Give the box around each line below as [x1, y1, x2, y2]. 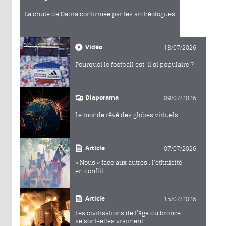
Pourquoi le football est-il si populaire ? [75, 60, 194, 68]
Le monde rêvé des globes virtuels [75, 110, 178, 119]
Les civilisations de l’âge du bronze [75, 209, 181, 217]
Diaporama [85, 93, 119, 102]
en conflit [75, 166, 103, 175]
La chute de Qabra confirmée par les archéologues [25, 10, 175, 18]
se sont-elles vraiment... [75, 217, 148, 225]
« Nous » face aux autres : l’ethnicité [75, 158, 182, 166]
